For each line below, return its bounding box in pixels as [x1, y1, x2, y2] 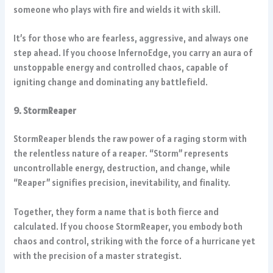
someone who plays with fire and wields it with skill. [13, 3, 221, 15]
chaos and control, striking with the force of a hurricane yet [13, 235, 256, 247]
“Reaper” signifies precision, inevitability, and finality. [13, 177, 231, 189]
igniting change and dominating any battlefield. [13, 76, 210, 88]
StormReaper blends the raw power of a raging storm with [13, 133, 247, 145]
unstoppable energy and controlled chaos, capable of [13, 62, 229, 74]
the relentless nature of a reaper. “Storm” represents [13, 147, 229, 160]
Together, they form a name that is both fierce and [13, 205, 219, 218]
